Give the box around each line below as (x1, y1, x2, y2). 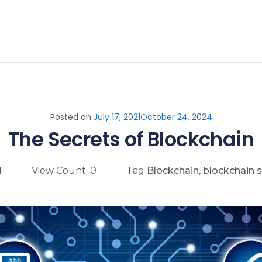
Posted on (50, 111, 94, 123)
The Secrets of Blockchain (8, 125, 254, 153)
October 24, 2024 (140, 111, 212, 123)
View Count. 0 (32, 165, 96, 176)
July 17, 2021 (93, 111, 140, 123)
